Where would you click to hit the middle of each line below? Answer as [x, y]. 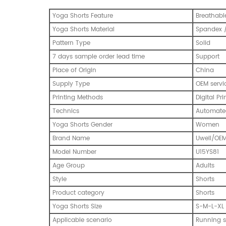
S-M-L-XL [210, 206]
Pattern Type [71, 43]
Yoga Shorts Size [77, 206]
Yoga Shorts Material [83, 29]
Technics [66, 111]
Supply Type [71, 84]
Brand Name [71, 138]
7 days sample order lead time [99, 56]
